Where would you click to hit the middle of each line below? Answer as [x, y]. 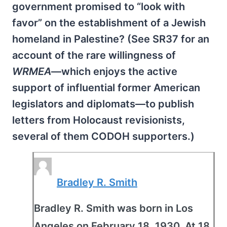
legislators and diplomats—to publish [103, 104]
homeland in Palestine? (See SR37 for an [111, 39]
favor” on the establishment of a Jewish [109, 23]
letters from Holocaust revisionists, [99, 120]
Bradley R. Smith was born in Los [113, 208]
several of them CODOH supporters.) [103, 136]
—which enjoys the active [114, 71]
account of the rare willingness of [94, 55]
